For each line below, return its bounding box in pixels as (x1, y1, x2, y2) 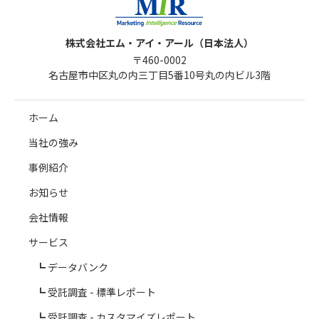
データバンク (48, 259, 108, 274)
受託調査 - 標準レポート (48, 284, 156, 299)
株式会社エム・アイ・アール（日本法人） (66, 35, 253, 50)
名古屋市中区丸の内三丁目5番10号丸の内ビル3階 (48, 67, 271, 82)
